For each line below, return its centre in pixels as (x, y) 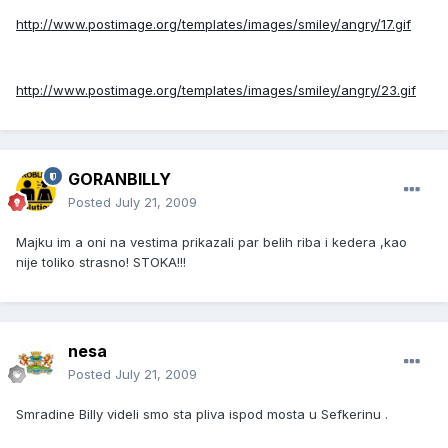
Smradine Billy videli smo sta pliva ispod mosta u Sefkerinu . (202, 414)
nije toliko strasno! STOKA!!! (101, 262)
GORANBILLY (119, 179)
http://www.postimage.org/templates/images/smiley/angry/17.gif (213, 24)
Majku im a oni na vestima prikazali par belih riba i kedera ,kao (211, 242)
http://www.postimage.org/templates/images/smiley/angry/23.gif (216, 90)
